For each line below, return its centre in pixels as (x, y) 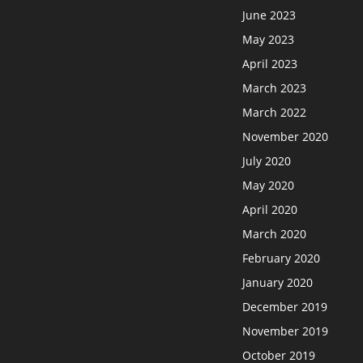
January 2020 (278, 282)
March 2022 (275, 112)
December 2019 (285, 306)
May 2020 (269, 185)
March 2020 (275, 233)
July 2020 (267, 160)
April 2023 (270, 63)
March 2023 (275, 88)
